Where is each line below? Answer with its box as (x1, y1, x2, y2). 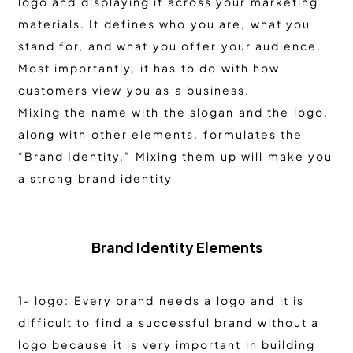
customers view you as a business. (17, 83, 250, 98)
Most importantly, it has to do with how (17, 61, 280, 76)
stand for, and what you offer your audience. (17, 39, 321, 54)
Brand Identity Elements (91, 238, 262, 257)
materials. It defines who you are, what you (17, 17, 310, 32)
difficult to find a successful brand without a (17, 315, 319, 330)
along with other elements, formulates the (17, 127, 303, 142)
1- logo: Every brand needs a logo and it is (17, 293, 304, 308)
